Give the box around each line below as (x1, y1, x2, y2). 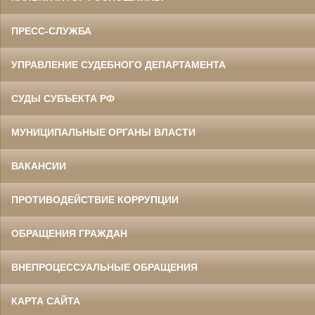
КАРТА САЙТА (11, 295, 80, 307)
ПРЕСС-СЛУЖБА (11, 25, 91, 37)
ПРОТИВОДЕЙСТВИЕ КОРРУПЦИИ (11, 194, 179, 206)
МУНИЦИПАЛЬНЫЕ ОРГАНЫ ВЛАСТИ (11, 127, 195, 139)
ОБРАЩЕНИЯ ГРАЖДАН (11, 228, 127, 240)
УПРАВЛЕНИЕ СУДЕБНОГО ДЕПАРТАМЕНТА (11, 59, 226, 71)
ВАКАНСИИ (11, 160, 66, 172)
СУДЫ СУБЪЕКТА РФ (11, 93, 115, 105)
